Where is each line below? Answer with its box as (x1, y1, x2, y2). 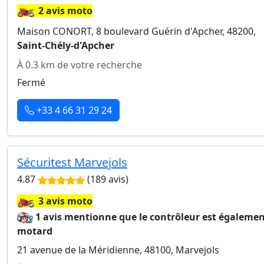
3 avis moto (38, 194, 93, 207)
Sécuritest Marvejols (17, 154, 127, 170)
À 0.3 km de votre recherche (17, 58, 142, 71)
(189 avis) (85, 173, 128, 186)
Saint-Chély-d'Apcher (17, 39, 114, 52)
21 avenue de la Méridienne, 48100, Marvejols (17, 243, 219, 256)
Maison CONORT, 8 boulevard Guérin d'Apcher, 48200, (17, 25, 256, 38)
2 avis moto (38, 4, 93, 17)
